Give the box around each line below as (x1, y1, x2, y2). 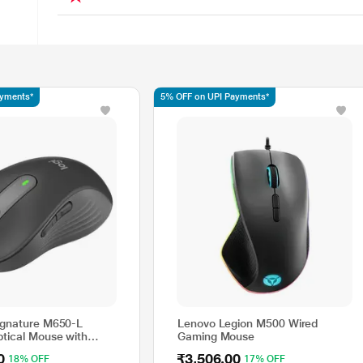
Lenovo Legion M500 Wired (177, 317, 318, 330)
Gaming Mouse (177, 330, 255, 343)
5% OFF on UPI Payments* (160, 92, 269, 102)
